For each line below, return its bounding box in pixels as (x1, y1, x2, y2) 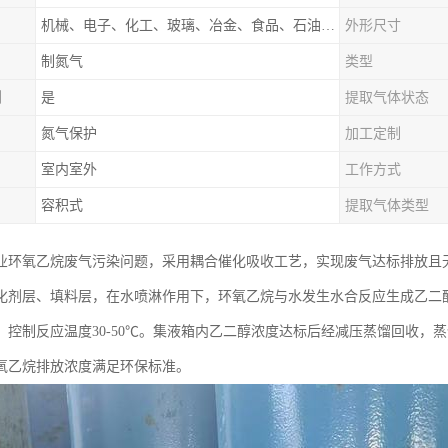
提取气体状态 (345, 90, 429, 105)
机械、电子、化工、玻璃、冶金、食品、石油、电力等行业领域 (321, 18, 335, 33)
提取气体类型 (345, 198, 429, 213)
